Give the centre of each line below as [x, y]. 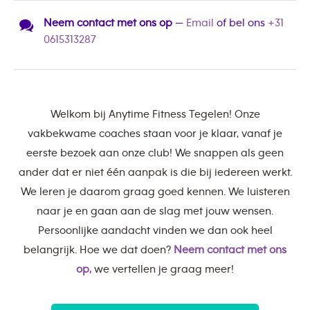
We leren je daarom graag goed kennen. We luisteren [155, 192]
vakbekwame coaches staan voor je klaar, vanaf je [155, 134]
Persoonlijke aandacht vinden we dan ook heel [155, 231]
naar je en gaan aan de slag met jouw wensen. [155, 211]
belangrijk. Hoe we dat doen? [99, 250]
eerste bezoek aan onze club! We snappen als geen [155, 153]
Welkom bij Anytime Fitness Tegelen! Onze [155, 115]
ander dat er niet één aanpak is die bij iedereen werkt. [155, 173]
